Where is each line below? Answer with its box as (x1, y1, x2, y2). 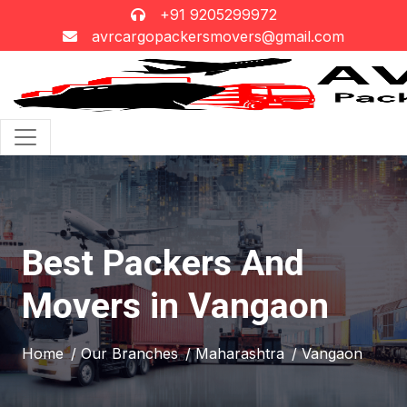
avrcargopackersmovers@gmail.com (92, 27, 344, 45)
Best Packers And (22, 243, 304, 284)
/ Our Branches (71, 344, 178, 362)
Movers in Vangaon (22, 285, 329, 327)
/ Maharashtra (185, 344, 284, 362)
